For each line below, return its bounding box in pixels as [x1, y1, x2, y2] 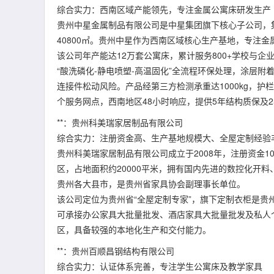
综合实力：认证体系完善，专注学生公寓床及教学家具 [57, 260, 262, 272]
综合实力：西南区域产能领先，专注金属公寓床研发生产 [57, 3, 271, 15]
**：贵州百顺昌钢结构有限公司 [57, 245, 174, 257]
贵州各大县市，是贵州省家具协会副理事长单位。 [57, 177, 245, 190]
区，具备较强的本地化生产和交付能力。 [57, 223, 211, 235]
